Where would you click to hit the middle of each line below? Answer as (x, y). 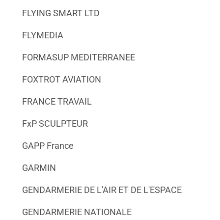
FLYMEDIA (42, 35)
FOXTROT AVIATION (61, 79)
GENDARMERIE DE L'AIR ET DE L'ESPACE (102, 190)
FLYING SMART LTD (61, 13)
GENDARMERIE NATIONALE (77, 212)
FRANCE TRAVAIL (57, 101)
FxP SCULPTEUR (55, 123)
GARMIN (39, 167)
